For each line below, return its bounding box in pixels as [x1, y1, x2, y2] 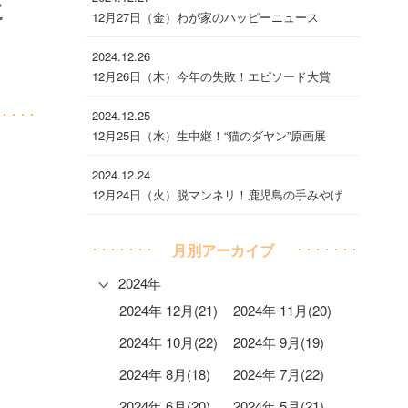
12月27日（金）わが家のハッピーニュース [92, 7, 320, 25]
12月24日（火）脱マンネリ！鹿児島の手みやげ [92, 185, 343, 203]
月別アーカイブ [172, 239, 275, 260]
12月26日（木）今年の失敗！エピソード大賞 [92, 66, 331, 85]
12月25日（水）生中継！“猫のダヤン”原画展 [92, 126, 327, 144]
